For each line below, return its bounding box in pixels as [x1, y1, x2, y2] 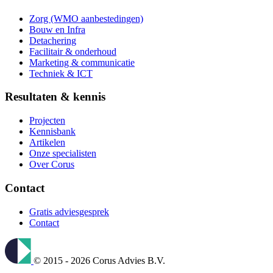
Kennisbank [29, 126, 76, 137]
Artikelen [29, 137, 65, 148]
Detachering [29, 35, 76, 46]
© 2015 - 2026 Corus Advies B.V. [34, 255, 165, 266]
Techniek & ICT [29, 68, 93, 79]
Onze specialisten [29, 148, 96, 159]
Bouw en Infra [29, 24, 85, 35]
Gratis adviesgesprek [29, 206, 109, 217]
